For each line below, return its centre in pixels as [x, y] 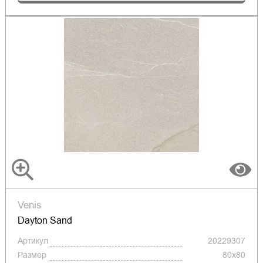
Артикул [33, 241]
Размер [32, 255]
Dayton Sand [45, 221]
